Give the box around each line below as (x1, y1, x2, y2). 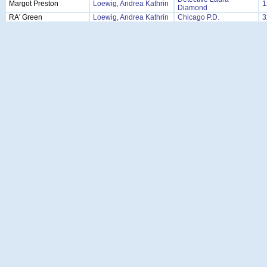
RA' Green (9, 13, 42, 21)
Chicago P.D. (178, 13, 219, 21)
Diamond (178, 4, 207, 12)
